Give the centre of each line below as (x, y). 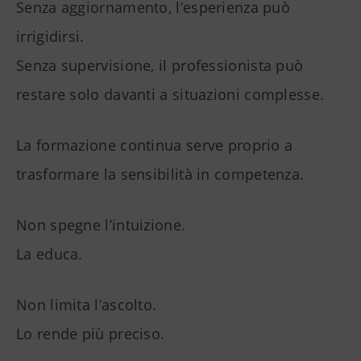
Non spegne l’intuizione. (101, 225)
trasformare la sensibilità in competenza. (160, 174)
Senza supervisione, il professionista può (160, 66)
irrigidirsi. (50, 37)
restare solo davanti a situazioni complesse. (170, 95)
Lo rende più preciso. (91, 334)
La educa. (50, 254)
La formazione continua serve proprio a (155, 145)
